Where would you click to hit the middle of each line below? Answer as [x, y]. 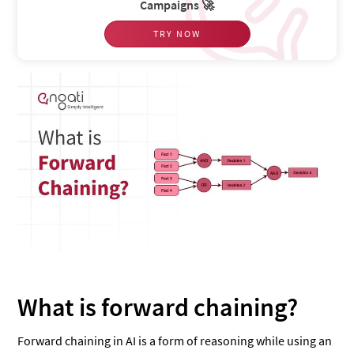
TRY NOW [177, 34]
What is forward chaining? [158, 307]
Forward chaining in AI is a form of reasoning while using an [175, 340]
